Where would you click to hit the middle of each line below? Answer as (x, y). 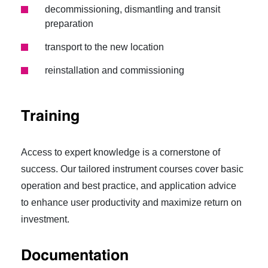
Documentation (75, 256)
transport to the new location (104, 47)
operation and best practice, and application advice (130, 185)
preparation (69, 23)
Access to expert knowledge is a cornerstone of (121, 152)
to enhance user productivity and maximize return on (131, 202)
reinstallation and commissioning (115, 70)
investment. (45, 219)
